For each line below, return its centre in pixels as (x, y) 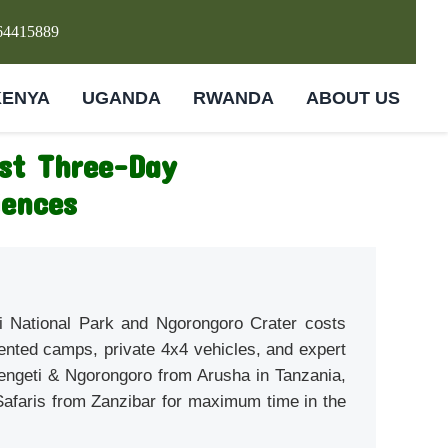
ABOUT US (353, 97)
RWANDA (233, 97)
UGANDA (121, 97)
